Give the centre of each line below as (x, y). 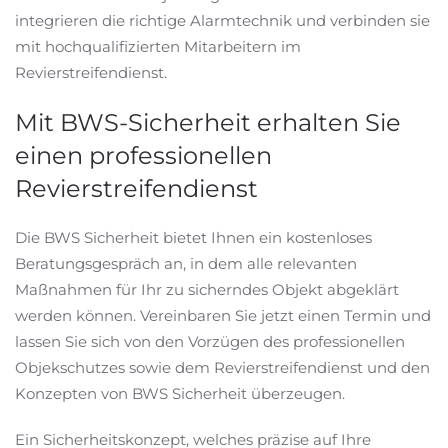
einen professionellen (143, 155)
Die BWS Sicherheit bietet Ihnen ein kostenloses (193, 237)
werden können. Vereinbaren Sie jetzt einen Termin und (223, 315)
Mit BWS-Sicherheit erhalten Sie (208, 122)
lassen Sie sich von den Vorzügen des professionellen (210, 341)
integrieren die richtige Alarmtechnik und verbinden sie (222, 20)
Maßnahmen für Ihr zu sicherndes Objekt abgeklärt (207, 289)
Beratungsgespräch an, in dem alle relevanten (186, 263)
